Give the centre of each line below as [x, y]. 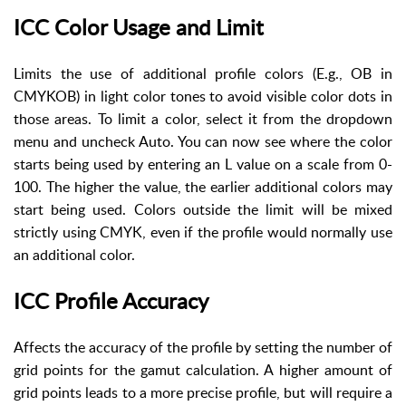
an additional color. [74, 254]
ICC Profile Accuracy [111, 301]
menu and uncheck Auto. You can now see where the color [203, 141]
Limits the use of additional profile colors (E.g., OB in [203, 73]
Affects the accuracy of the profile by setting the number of [203, 348]
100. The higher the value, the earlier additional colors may [203, 186]
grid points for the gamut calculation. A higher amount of [203, 370]
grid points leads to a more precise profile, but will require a [203, 393]
